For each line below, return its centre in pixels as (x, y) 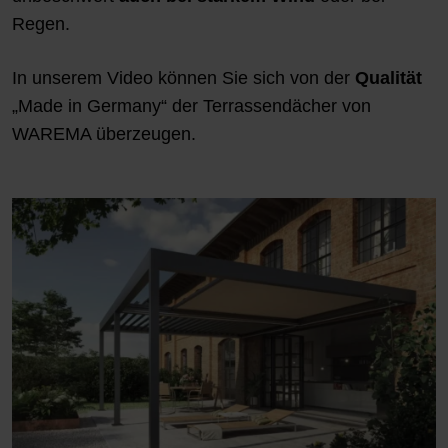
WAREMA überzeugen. (104, 133)
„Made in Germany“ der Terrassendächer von (191, 105)
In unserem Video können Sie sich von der (183, 77)
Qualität (388, 77)
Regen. (41, 23)
